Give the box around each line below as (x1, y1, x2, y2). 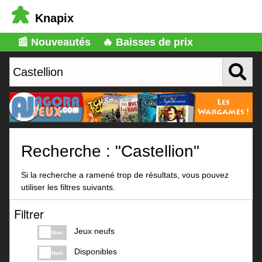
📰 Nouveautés (18, 36, 91, 48)
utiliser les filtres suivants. (21, 182, 116, 192)
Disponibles (74, 246, 117, 256)
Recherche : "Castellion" (21, 142, 200, 161)
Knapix (35, 12, 74, 25)
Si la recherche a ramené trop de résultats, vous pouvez (21, 170, 229, 180)
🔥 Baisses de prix (102, 36, 193, 48)
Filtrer (13, 205, 44, 222)
